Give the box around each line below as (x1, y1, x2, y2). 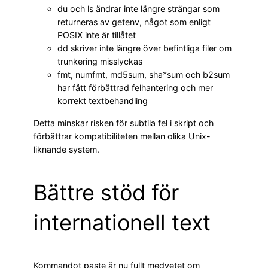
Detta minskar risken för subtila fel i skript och (33, 117, 214, 128)
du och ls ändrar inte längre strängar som (57, 4, 220, 14)
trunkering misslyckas (57, 56, 142, 67)
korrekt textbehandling (57, 96, 148, 106)
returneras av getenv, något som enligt (57, 17, 211, 28)
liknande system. (33, 144, 99, 154)
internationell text (33, 209, 211, 236)
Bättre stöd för (33, 179, 179, 206)
